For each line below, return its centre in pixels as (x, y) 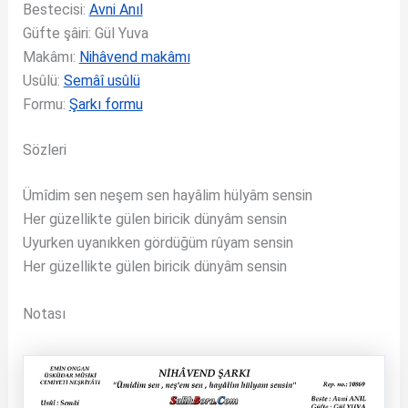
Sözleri (44, 150)
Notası (44, 313)
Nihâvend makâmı (134, 57)
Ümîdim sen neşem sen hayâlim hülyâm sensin (167, 195)
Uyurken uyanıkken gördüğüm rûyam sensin (158, 243)
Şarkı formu (106, 104)
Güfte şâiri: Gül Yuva (85, 33)
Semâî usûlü (102, 81)
